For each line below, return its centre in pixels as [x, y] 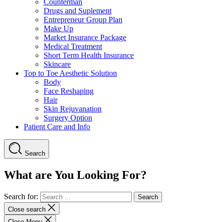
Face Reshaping [69, 91]
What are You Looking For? [75, 175]
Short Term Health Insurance [89, 55]
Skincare [57, 64]
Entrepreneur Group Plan [83, 19]
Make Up [58, 28]
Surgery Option [68, 117]
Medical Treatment [73, 46]
